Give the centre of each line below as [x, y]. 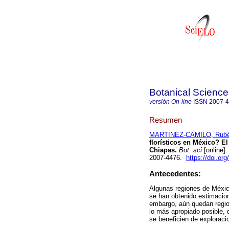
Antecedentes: [175, 174]
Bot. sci [189, 150]
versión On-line [170, 102]
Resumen [166, 120]
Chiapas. [163, 150]
